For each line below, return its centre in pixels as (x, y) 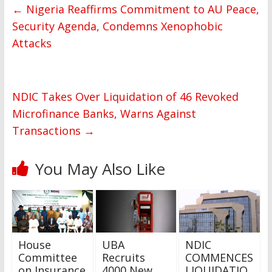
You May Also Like (100, 169)
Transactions (48, 131)
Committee (47, 257)
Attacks (32, 43)
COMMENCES (219, 257)
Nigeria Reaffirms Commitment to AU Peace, (141, 9)
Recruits (123, 257)
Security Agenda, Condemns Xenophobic (117, 26)
